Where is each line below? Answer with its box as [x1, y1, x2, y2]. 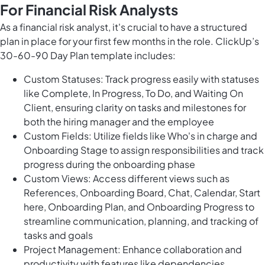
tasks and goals [24, 229, 93, 242]
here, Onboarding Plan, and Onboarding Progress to [24, 201, 254, 214]
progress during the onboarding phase [24, 158, 195, 171]
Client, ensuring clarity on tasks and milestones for [24, 101, 246, 114]
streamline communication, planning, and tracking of [24, 215, 258, 228]
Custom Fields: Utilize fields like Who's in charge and [24, 130, 257, 143]
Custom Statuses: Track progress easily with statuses [24, 73, 259, 86]
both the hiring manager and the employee [24, 115, 214, 128]
